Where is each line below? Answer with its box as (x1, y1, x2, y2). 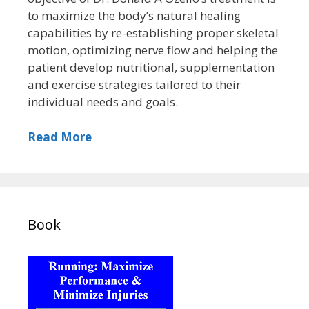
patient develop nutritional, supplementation (28, 59, 275, 76)
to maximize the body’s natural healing (28, 8, 241, 24)
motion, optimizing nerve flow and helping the (28, 42, 278, 59)
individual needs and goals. (28, 94, 178, 110)
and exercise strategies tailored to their (28, 77, 241, 93)
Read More (28, 128, 92, 145)
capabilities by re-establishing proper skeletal (28, 25, 279, 41)
